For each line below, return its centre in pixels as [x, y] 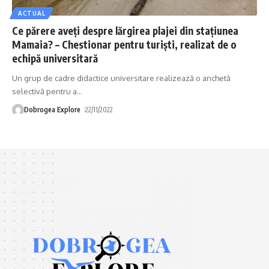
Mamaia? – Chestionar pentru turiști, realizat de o [124, 44]
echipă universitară [55, 58]
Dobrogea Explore [52, 109]
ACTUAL [32, 13]
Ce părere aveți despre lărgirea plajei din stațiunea [125, 30]
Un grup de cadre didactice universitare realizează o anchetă [121, 78]
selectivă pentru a [44, 91]
